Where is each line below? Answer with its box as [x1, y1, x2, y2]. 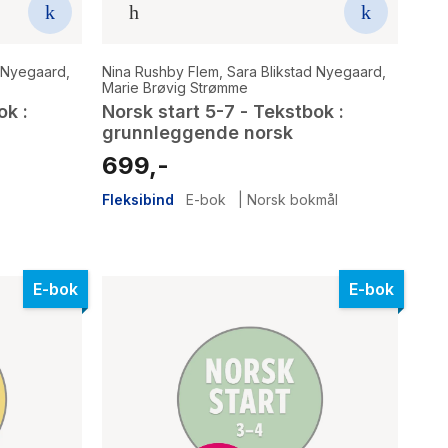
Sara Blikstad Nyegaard [227, 62, 382, 80]
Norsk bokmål [247, 190, 338, 208]
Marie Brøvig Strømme [102, 78, 248, 96]
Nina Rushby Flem [102, 62, 219, 80]
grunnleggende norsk [102, 121, 293, 143]
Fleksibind [102, 190, 174, 208]
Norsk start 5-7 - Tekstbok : [102, 100, 344, 122]
